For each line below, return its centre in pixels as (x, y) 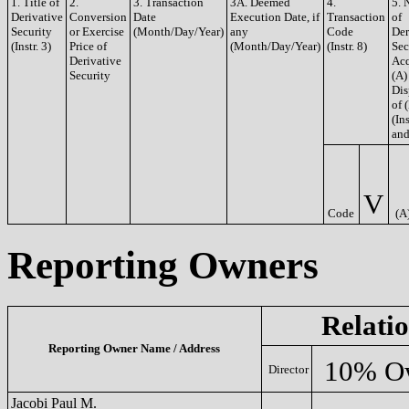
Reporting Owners (163, 265)
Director (288, 369)
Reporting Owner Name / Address (135, 348)
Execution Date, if (275, 17)
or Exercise (97, 31)
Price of (88, 46)
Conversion (98, 17)
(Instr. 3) (31, 46)
